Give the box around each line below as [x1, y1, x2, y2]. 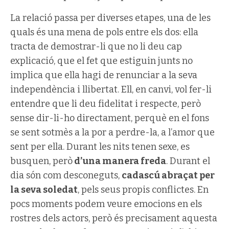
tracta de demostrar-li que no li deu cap [10, 40, 182, 52]
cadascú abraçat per [122, 169, 215, 181]
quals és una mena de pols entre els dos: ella [10, 26, 198, 38]
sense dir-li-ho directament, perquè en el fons [10, 112, 209, 124]
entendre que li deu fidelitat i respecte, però [10, 98, 201, 109]
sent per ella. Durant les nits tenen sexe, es [10, 141, 190, 152]
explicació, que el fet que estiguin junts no [10, 55, 193, 66]
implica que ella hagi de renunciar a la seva [10, 69, 197, 81]
